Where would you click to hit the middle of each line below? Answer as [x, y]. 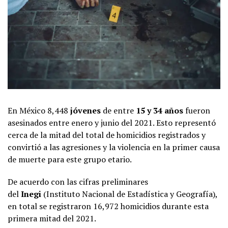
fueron [197, 110]
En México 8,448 [39, 110]
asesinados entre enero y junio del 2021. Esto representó [112, 122]
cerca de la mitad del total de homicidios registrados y [107, 135]
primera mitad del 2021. [52, 218]
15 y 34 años [160, 110]
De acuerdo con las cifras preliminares [78, 181]
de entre [118, 110]
